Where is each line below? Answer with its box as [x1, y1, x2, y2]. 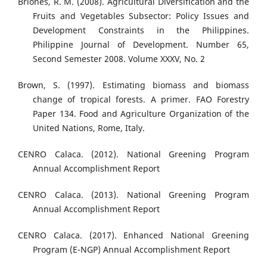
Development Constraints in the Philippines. [33, 24, 249, 36]
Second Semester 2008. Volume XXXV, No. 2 [33, 53, 205, 65]
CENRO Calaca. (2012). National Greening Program [18, 148, 249, 160]
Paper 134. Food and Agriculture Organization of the [33, 108, 249, 120]
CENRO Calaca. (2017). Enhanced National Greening [18, 229, 249, 241]
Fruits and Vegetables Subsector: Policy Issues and [33, 10, 249, 22]
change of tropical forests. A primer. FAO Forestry [33, 94, 249, 105]
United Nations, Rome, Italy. [33, 122, 145, 134]
